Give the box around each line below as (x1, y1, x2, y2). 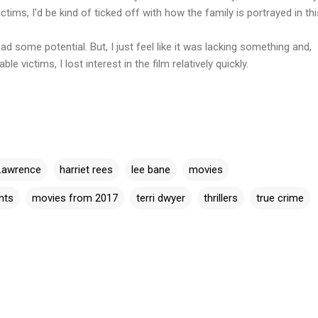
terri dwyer (136, 191, 185, 204)
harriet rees (60, 163, 113, 176)
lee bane (131, 163, 170, 176)
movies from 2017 (32, 191, 118, 204)
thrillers (204, 191, 238, 204)
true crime (256, 191, 304, 204)
